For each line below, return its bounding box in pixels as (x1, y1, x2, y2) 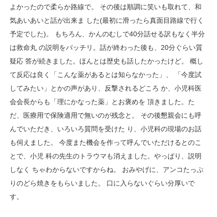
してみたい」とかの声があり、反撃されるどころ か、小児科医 (10, 84, 201, 92)
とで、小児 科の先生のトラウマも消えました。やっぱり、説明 (10, 152, 201, 160)
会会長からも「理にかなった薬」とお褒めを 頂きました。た (10, 98, 195, 106)
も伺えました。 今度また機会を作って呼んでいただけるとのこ (10, 139, 201, 146)
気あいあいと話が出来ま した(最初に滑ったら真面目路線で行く (10, 16, 204, 24)
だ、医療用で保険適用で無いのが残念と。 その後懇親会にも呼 (10, 111, 201, 119)
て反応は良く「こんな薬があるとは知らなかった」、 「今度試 (10, 71, 201, 78)
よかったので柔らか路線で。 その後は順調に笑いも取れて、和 (10, 3, 201, 11)
